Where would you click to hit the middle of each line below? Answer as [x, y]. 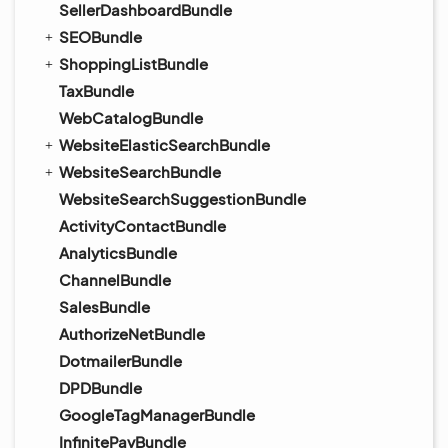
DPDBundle [100, 387]
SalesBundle [104, 306]
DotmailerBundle [120, 360]
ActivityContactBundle [142, 225]
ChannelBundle [115, 279]
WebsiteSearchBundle [140, 171]
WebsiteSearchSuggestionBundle [182, 198]
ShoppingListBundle [133, 63]
